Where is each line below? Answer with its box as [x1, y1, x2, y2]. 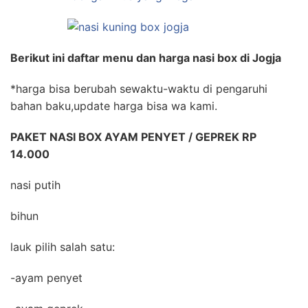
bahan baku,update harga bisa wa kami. [10, 99, 217, 113]
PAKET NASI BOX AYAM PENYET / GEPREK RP [10, 130, 256, 144]
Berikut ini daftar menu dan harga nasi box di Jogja [10, 51, 281, 65]
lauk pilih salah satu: [10, 240, 115, 254]
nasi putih [10, 178, 60, 192]
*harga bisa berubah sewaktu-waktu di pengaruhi [10, 82, 267, 96]
